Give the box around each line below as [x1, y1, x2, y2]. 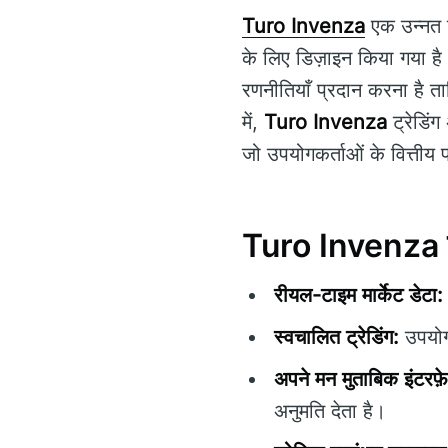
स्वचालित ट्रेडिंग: [274, 324, 399, 349]
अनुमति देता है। [274, 398, 386, 423]
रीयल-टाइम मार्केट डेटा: [274, 282, 443, 307]
